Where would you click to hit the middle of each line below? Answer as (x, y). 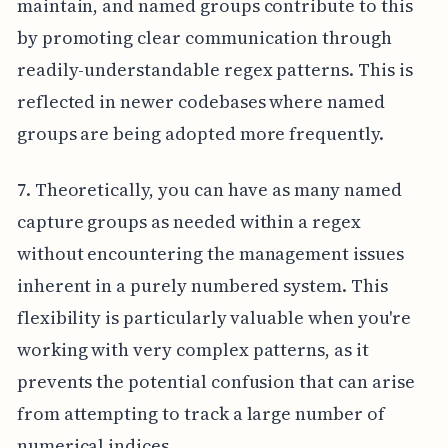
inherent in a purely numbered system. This (202, 286)
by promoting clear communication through (204, 38)
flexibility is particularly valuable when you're (213, 318)
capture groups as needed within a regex (188, 222)
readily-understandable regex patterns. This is (214, 70)
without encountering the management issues (210, 254)
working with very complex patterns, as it (192, 350)
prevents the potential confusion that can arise (215, 382)
